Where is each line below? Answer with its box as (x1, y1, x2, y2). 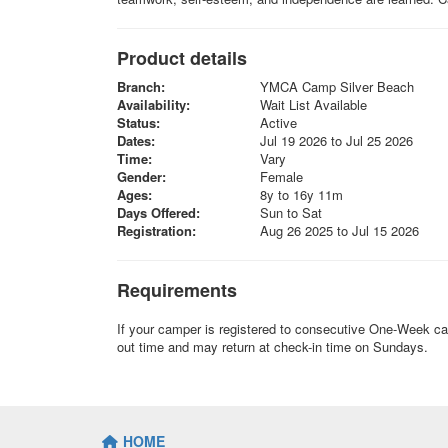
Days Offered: (117, 203, 200, 222)
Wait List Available (259, 95, 367, 114)
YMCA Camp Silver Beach (259, 77, 414, 96)
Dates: (117, 131, 155, 150)
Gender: (117, 167, 166, 186)
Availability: (117, 95, 190, 114)
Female (259, 167, 303, 186)
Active (259, 113, 297, 132)
